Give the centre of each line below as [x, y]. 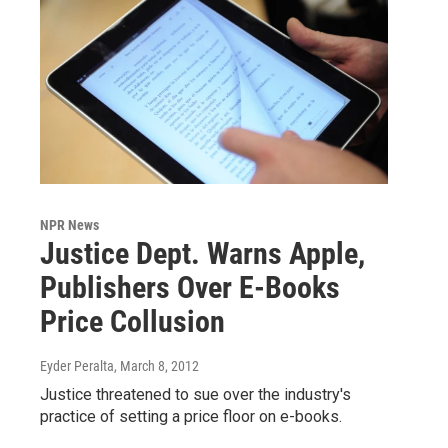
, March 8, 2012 [156, 365]
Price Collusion [132, 321]
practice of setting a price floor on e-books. [191, 416]
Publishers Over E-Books [190, 287]
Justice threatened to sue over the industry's [195, 394]
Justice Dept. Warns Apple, [202, 253]
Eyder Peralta [77, 365]
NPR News [69, 224]
